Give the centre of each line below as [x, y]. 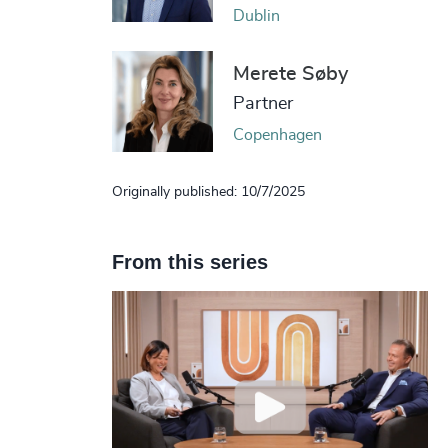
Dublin [256, 16]
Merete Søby [290, 73]
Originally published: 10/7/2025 [208, 192]
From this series [189, 262]
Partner [262, 103]
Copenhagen [277, 134]
